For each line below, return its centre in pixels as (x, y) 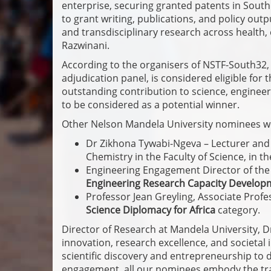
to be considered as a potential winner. (152, 105)
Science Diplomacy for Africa (151, 210)
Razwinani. (87, 46)
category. (238, 210)
